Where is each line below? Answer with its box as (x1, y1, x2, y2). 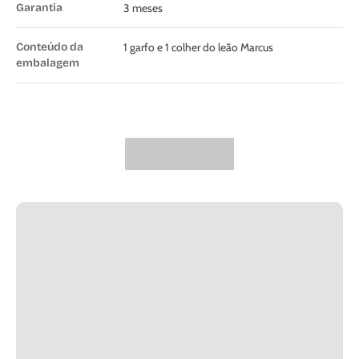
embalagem (16, 55, 79, 70)
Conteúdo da (16, 39, 83, 54)
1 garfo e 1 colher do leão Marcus (123, 40, 273, 54)
